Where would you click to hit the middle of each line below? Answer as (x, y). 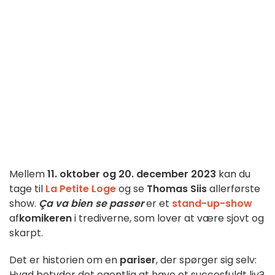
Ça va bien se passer (91, 204)
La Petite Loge (79, 189)
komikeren (45, 219)
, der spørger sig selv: (206, 260)
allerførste (234, 189)
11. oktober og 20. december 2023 (132, 174)
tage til (26, 189)
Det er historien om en (64, 260)
